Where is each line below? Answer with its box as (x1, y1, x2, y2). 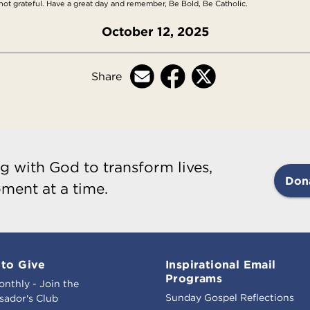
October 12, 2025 (101, 23, 209, 39)
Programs (165, 271, 223, 285)
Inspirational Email (165, 257, 276, 271)
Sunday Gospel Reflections (165, 291, 294, 304)
